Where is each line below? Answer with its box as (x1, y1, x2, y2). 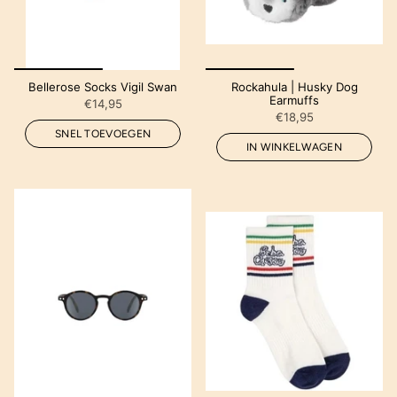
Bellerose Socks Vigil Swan (28, 79, 177, 94)
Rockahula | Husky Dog (230, 79, 358, 94)
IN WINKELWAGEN (245, 140, 343, 153)
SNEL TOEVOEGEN (54, 127, 152, 140)
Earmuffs (269, 92, 319, 107)
